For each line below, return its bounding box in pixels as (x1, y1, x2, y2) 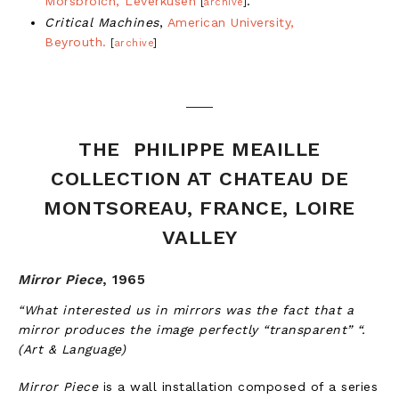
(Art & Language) (18, 341, 126, 356)
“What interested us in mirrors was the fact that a (18, 302, 354, 317)
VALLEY (161, 225, 238, 248)
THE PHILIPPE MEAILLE (78, 137, 321, 160)
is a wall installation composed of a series (98, 379, 378, 394)
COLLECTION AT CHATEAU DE (51, 167, 348, 190)
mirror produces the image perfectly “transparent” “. (18, 322, 365, 337)
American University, (167, 14, 295, 29)
